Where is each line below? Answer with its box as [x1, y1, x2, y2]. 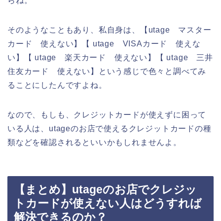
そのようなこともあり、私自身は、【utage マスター [7, 25, 212, 34]
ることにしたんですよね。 [7, 80, 107, 89]
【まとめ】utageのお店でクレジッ [14, 183, 197, 196]
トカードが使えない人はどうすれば [14, 197, 202, 210]
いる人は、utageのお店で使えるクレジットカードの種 [7, 124, 212, 133]
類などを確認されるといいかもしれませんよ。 [7, 138, 182, 147]
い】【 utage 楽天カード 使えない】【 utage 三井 [7, 53, 213, 62]
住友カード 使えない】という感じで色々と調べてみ [7, 67, 207, 75]
